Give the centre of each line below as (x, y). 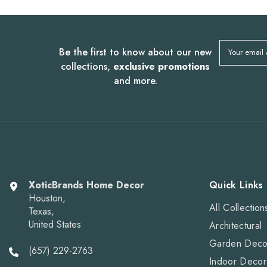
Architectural (236, 226)
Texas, (41, 212)
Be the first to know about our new (136, 52)
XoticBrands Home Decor (86, 185)
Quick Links (236, 185)
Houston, (47, 198)
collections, (87, 67)
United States (55, 225)
